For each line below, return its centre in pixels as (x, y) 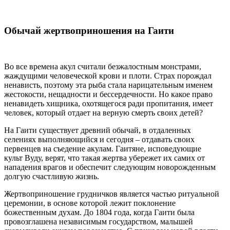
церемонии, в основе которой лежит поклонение (90, 203)
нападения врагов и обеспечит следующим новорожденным (110, 167)
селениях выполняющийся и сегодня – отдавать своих (99, 139)
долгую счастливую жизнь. (52, 176)
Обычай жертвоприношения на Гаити (89, 31)
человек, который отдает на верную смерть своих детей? (103, 113)
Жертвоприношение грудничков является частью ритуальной (112, 194)
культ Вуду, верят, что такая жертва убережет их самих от (104, 158)
